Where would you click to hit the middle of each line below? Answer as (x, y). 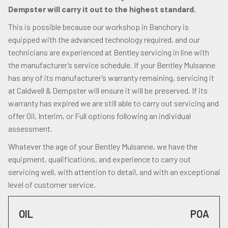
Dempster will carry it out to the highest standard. (102, 9)
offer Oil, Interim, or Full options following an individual (99, 116)
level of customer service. (52, 184)
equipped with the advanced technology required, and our (104, 39)
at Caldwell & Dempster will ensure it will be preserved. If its (108, 90)
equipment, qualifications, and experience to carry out (99, 159)
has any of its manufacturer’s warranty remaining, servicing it (111, 78)
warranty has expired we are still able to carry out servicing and (113, 103)
